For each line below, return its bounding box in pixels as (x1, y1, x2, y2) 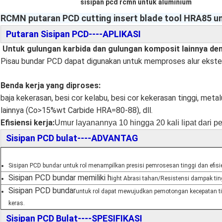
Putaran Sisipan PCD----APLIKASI (6, 29, 141, 40)
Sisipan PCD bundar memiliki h (8, 173, 111, 183)
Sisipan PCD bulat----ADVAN (6, 133, 120, 144)
